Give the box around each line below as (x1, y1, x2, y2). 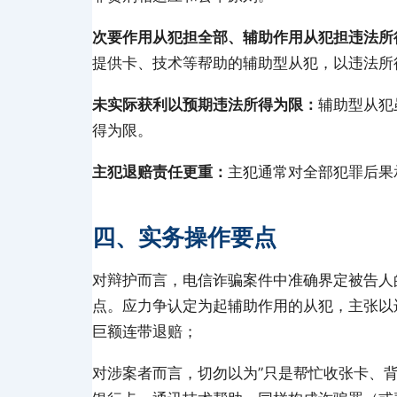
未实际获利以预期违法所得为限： (92, 96, 318, 113)
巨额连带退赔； (92, 323, 198, 340)
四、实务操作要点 (92, 223, 276, 251)
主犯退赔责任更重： (92, 163, 228, 181)
